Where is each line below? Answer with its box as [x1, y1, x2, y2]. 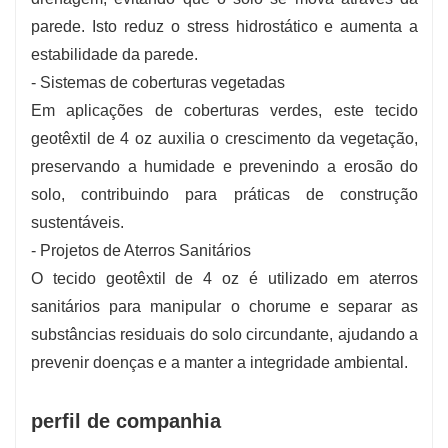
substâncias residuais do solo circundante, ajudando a [31, 325, 419, 343]
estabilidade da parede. [31, 45, 198, 63]
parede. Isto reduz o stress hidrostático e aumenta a [31, 17, 419, 35]
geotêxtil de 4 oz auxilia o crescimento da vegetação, [31, 129, 419, 147]
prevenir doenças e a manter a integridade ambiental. [31, 353, 408, 371]
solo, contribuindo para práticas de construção [31, 185, 419, 203]
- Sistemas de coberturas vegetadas [31, 73, 285, 91]
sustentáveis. [31, 213, 124, 231]
